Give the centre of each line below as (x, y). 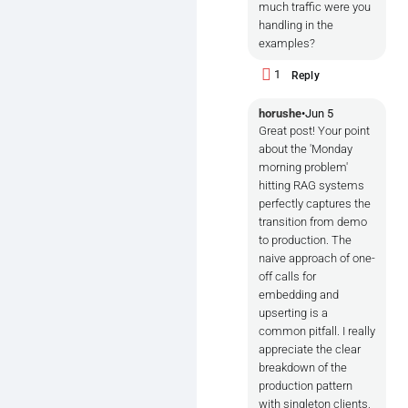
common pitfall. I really (317, 331)
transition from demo (313, 222)
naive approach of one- (317, 258)
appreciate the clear (310, 349)
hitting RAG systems (311, 185)
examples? (287, 43)
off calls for (287, 276)
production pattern (306, 386)
